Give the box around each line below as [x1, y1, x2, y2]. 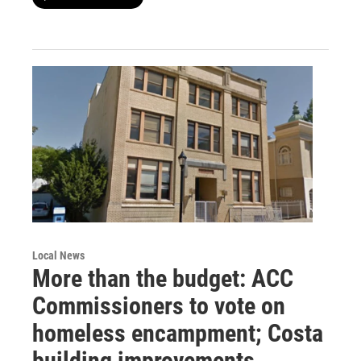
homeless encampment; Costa [32, 319, 323, 348]
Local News [32, 249, 85, 263]
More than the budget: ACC [32, 264, 293, 293]
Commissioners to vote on [32, 292, 285, 321]
